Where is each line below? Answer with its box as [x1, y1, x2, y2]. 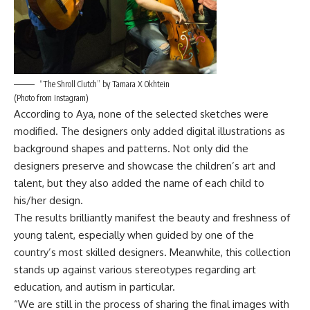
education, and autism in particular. [14, 280, 175, 293]
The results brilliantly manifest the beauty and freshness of [14, 210, 290, 224]
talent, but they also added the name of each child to [14, 176, 264, 190]
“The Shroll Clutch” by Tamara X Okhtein [39, 78, 170, 89]
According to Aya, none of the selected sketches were [14, 107, 268, 120]
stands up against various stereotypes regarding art [14, 262, 256, 276]
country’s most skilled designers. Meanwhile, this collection [14, 245, 291, 259]
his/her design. [14, 193, 83, 207]
